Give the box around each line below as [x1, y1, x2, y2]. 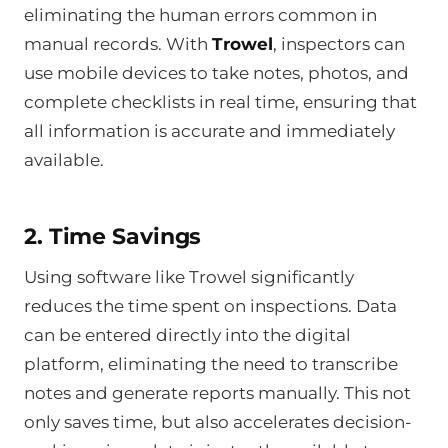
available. [24, 149, 104, 170]
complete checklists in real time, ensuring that [24, 91, 417, 112]
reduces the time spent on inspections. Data [24, 296, 397, 317]
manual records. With [24, 33, 212, 54]
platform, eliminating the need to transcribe [24, 354, 398, 375]
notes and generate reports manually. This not [24, 383, 411, 404]
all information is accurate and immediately [24, 120, 395, 141]
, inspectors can [273, 33, 405, 54]
